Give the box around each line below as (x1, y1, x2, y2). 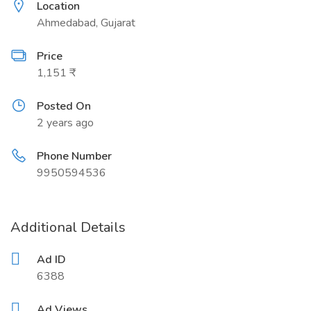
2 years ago (37, 115, 94, 131)
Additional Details (10, 218, 126, 237)
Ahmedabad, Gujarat (37, 15, 135, 31)
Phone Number (37, 149, 112, 164)
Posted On (37, 99, 91, 114)
